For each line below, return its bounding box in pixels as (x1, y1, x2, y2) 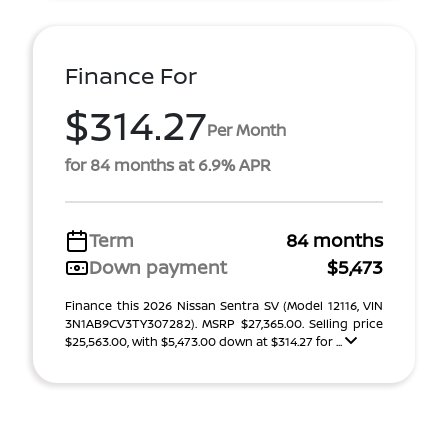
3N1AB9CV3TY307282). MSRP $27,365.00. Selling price (65, 315, 383, 332)
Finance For (65, 60, 197, 91)
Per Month (207, 118, 286, 141)
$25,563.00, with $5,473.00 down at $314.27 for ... (65, 333, 345, 350)
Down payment (89, 255, 227, 279)
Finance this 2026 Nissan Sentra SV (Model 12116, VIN (65, 297, 383, 314)
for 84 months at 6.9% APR (65, 154, 271, 176)
